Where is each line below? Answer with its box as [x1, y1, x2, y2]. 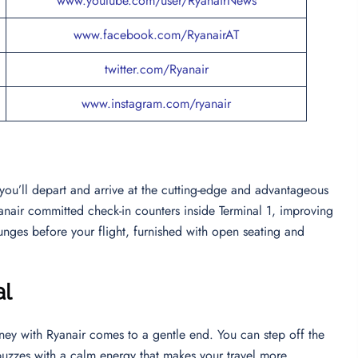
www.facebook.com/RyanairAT [74, 25, 239, 44]
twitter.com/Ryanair [104, 59, 209, 78]
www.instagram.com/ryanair [82, 93, 231, 113]
